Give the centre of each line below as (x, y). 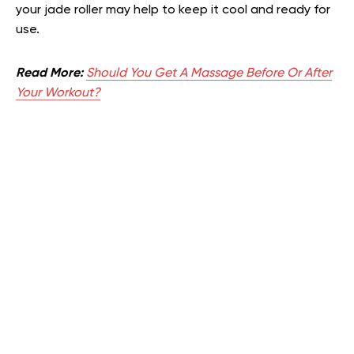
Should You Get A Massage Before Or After (209, 73)
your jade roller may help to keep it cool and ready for (173, 10)
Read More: (51, 73)
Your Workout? (58, 93)
